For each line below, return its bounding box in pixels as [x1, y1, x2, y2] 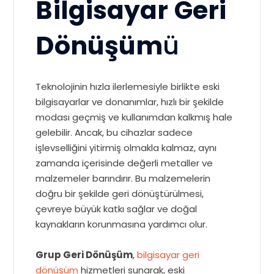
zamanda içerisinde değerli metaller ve [35, 157, 213, 169]
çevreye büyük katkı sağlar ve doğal [35, 202, 198, 215]
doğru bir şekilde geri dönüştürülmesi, [35, 187, 204, 200]
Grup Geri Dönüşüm [35, 248, 133, 261]
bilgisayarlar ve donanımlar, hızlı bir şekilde [35, 95, 224, 108]
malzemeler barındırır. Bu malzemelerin [35, 172, 211, 185]
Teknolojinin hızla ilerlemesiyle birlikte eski [35, 80, 220, 93]
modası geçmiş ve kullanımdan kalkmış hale [35, 111, 233, 124]
